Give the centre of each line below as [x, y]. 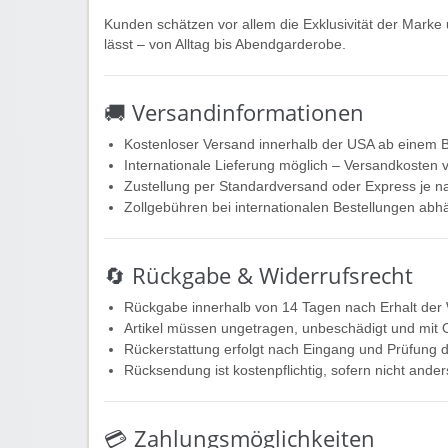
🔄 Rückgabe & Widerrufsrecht [258, 275]
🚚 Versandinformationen [234, 112]
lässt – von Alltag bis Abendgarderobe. [225, 44]
